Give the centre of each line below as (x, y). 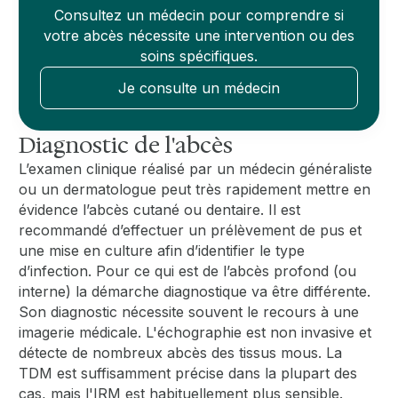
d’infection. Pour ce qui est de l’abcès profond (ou (188, 271)
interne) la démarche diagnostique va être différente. (195, 291)
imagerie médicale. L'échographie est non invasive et (195, 332)
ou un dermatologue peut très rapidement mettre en (195, 189)
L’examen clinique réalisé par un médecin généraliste (196, 168)
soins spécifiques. (199, 56)
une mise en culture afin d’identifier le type (162, 250)
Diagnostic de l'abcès (126, 144)
